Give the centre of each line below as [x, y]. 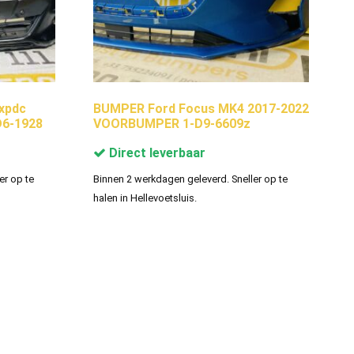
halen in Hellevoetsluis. [145, 198]
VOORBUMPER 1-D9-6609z [171, 123]
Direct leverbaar [155, 153]
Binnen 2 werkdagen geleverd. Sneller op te [190, 179]
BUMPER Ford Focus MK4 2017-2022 [201, 108]
